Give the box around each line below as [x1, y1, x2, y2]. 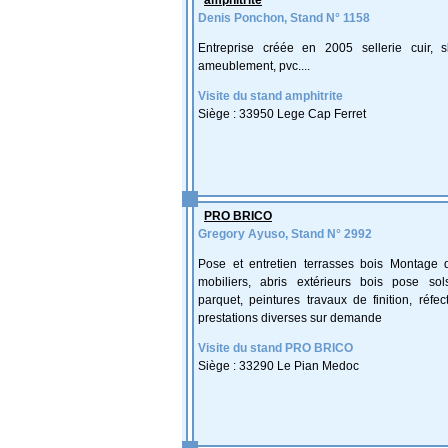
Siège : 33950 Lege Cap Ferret [198, 107, 366, 121]
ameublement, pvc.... [198, 59, 310, 73]
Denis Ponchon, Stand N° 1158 [198, 11, 370, 25]
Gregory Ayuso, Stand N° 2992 [198, 227, 372, 241]
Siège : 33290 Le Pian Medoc [198, 359, 359, 373]
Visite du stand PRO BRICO [198, 341, 353, 355]
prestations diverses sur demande [198, 311, 382, 325]
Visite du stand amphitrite [198, 89, 343, 103]
